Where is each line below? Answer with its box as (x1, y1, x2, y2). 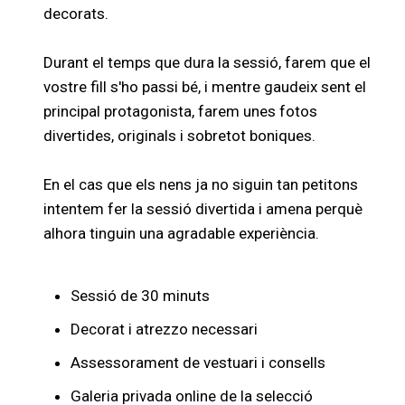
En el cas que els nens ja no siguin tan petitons (43, 175, 359, 193)
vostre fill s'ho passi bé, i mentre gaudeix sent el (43, 78, 367, 96)
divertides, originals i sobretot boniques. (43, 127, 316, 145)
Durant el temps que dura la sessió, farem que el (43, 53, 372, 71)
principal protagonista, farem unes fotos (43, 102, 318, 120)
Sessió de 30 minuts (71, 287, 211, 305)
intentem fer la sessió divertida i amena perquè (43, 200, 363, 218)
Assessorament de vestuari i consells (71, 353, 326, 372)
